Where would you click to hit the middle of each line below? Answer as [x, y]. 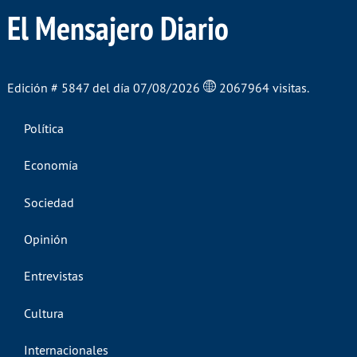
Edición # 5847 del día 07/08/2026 [105, 88]
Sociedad [49, 202]
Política [43, 128]
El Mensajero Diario [118, 29]
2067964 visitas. [264, 88]
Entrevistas [53, 276]
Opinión [45, 239]
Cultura [43, 313]
